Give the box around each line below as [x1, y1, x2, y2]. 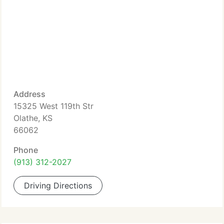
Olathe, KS [13, 113, 52, 123]
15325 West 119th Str [13, 101, 93, 111]
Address [13, 89, 45, 99]
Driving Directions [24, 180, 92, 190]
